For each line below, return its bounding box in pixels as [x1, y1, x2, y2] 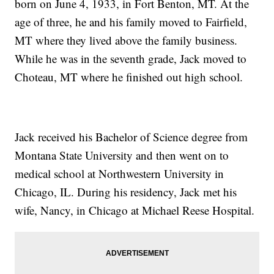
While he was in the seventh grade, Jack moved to [15, 51, 247, 67]
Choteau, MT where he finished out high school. [15, 69, 243, 85]
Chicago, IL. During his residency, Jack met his [15, 184, 237, 200]
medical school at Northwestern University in [15, 166, 224, 182]
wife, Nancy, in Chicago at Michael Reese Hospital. [15, 202, 255, 218]
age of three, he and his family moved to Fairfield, [15, 14, 248, 30]
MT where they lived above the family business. [15, 32, 238, 48]
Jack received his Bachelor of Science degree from [15, 129, 248, 145]
